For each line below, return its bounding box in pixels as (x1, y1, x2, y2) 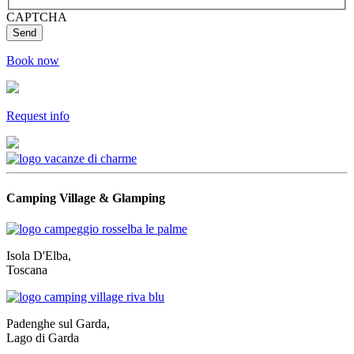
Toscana (6, 262, 47, 277)
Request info (6, 109, 70, 123)
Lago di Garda (6, 330, 79, 345)
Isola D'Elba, (6, 248, 71, 262)
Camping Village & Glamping (6, 190, 165, 205)
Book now (6, 54, 59, 68)
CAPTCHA (6, 10, 67, 24)
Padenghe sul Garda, (6, 316, 110, 330)
